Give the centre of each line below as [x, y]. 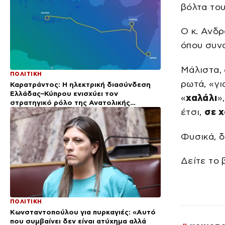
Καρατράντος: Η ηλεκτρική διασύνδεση [80, 84]
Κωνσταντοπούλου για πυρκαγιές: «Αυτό [83, 212]
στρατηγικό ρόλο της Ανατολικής [70, 102]
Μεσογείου [30, 111]
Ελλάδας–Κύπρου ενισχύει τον [64, 93]
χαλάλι [202, 98]
